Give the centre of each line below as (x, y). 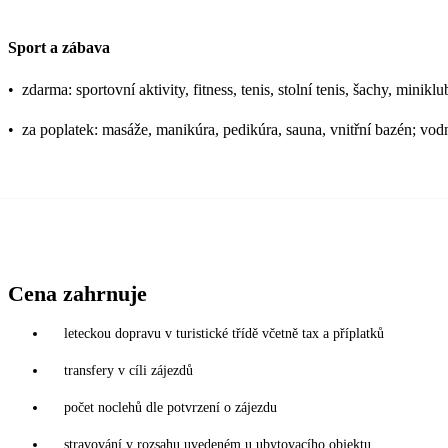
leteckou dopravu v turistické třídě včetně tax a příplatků (224, 333)
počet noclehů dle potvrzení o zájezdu (170, 407)
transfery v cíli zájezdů (128, 370)
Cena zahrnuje (77, 293)
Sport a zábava (59, 47)
